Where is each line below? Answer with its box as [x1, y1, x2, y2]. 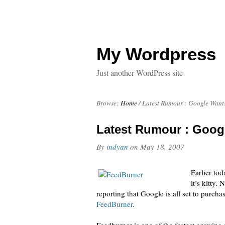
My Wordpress [96, 44, 216, 64]
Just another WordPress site [96, 67, 183, 78]
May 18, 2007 [140, 142, 184, 152]
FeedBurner [96, 199, 133, 209]
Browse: [96, 98, 119, 107]
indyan [106, 142, 128, 152]
